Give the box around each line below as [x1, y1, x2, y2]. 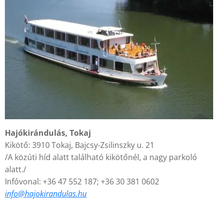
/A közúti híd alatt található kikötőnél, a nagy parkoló [5, 152, 197, 163]
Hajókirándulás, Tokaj [5, 127, 91, 139]
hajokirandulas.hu [25, 188, 87, 200]
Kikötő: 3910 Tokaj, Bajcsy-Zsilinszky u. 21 [5, 140, 154, 151]
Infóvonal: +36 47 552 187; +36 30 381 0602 [5, 176, 159, 187]
